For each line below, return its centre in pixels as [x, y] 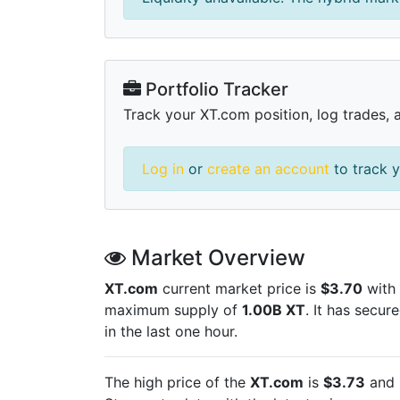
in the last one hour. [171, 331]
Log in [163, 168]
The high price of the [177, 382]
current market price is [239, 288]
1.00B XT [274, 309]
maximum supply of [173, 309]
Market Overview [216, 257]
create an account [268, 168]
